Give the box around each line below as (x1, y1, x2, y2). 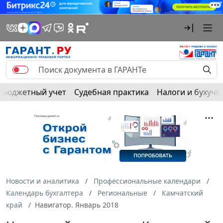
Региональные (98, 188, 147, 198)
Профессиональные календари (94, 176, 201, 186)
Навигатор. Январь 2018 (35, 200, 118, 210)
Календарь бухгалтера (6, 188, 83, 198)
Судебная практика (74, 86, 149, 98)
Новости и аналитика (6, 176, 79, 186)
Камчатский (162, 188, 203, 198)
